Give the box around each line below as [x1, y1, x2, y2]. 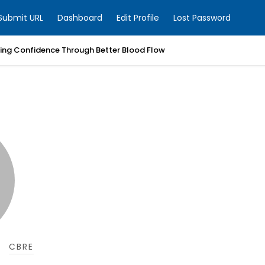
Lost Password [173, 12, 231, 24]
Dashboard [57, 12, 102, 24]
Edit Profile [117, 12, 159, 24]
